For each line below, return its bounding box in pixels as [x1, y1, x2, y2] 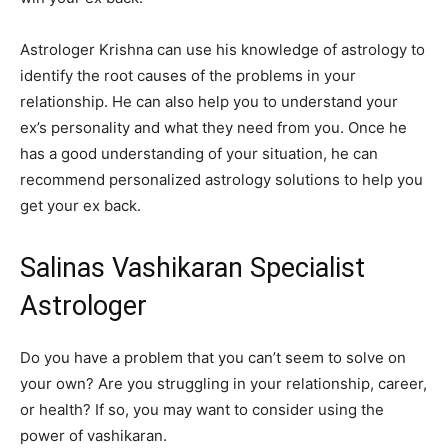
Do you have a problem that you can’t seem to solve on [20, 348, 406, 368]
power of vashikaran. [20, 426, 167, 446]
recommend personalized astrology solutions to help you [20, 170, 423, 190]
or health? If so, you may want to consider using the [20, 400, 384, 420]
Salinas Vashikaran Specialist [20, 252, 365, 285]
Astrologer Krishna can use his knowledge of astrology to [20, 40, 425, 60]
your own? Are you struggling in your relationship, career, [20, 374, 427, 394]
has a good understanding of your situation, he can [20, 144, 378, 164]
